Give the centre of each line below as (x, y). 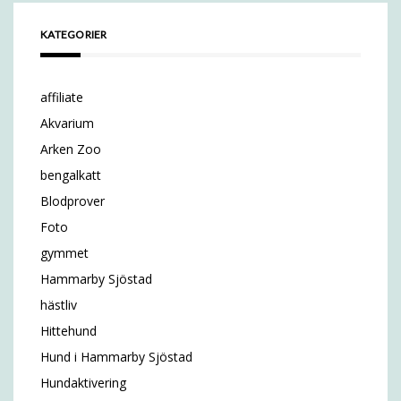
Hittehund (68, 331)
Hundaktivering (83, 383)
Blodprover (73, 201)
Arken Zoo (71, 149)
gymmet (64, 253)
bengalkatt (71, 175)
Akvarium (67, 123)
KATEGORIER (74, 34)
